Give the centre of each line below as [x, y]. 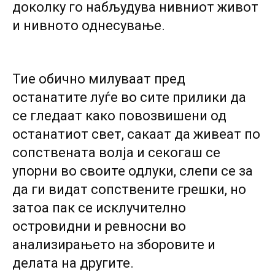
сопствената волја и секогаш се [116, 153]
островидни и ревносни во [99, 226]
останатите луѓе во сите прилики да [129, 97]
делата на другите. [73, 263]
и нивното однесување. [89, 25]
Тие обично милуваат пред [99, 79]
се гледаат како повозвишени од [119, 116]
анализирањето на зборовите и [114, 245]
